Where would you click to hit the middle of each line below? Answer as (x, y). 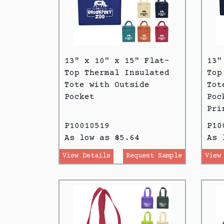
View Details (86, 156)
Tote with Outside (107, 85)
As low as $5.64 (102, 138)
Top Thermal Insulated (117, 73)
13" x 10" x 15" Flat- (117, 61)
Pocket (79, 97)
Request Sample (154, 156)
